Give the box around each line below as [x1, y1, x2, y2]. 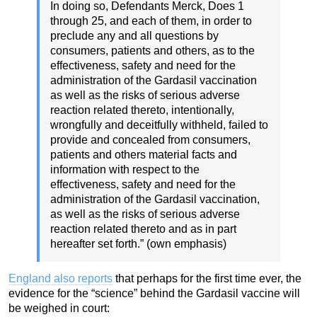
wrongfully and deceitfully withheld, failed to [50, 119, 268, 132]
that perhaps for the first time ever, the [113, 272, 301, 285]
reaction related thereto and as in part [50, 223, 236, 236]
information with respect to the [50, 163, 200, 176]
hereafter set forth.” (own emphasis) [50, 238, 226, 250]
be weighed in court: [8, 302, 110, 315]
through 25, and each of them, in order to [50, 15, 252, 28]
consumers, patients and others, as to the [50, 45, 255, 57]
